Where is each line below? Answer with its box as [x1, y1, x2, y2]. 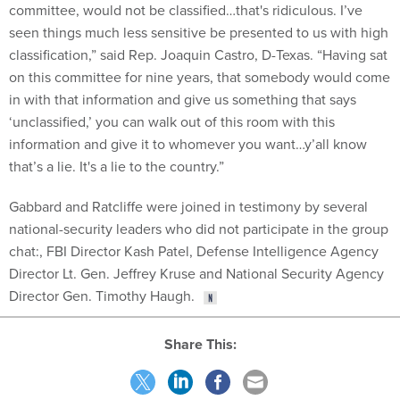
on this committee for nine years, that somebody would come [9, 67, 390, 87]
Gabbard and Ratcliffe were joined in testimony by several [9, 196, 368, 217]
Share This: [172, 333, 237, 354]
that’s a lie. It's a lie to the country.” [9, 156, 224, 177]
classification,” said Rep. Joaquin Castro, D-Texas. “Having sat [9, 45, 387, 65]
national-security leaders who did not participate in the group [9, 219, 388, 239]
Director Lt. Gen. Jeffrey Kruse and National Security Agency [9, 263, 384, 284]
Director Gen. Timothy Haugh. [9, 286, 195, 306]
